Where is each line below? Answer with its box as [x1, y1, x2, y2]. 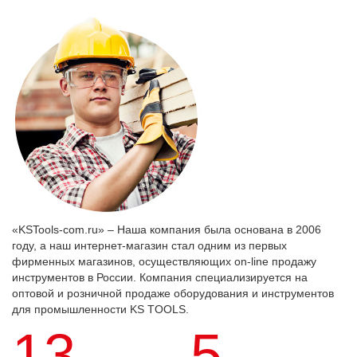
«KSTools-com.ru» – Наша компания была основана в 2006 [12, 223, 321, 236]
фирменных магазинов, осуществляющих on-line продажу [12, 255, 316, 268]
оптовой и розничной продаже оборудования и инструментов [12, 287, 334, 300]
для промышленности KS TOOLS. [12, 303, 189, 316]
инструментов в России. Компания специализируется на [12, 271, 308, 284]
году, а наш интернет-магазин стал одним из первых [12, 239, 287, 252]
